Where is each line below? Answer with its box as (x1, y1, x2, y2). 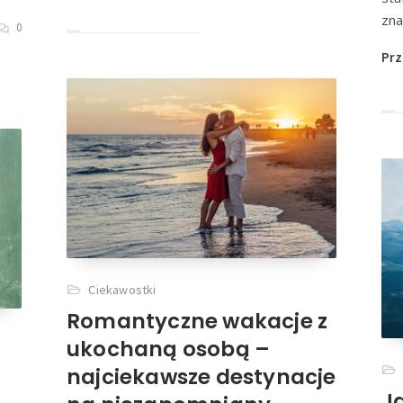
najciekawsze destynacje (66, 362, 336, 391)
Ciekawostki (88, 281, 157, 298)
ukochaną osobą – (66, 334, 271, 363)
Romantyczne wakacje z (66, 306, 328, 336)
